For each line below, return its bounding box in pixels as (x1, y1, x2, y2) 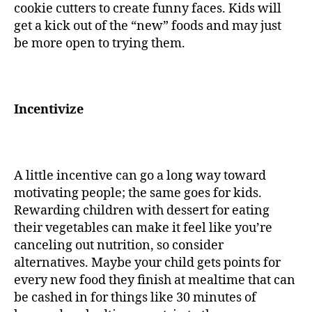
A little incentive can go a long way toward (14, 168, 266, 185)
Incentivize (14, 102, 86, 118)
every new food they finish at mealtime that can (14, 272, 295, 289)
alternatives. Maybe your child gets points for (14, 255, 281, 272)
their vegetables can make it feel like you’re (14, 220, 272, 237)
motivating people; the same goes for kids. (14, 185, 262, 202)
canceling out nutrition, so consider (14, 237, 224, 254)
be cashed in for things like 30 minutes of (14, 290, 256, 306)
